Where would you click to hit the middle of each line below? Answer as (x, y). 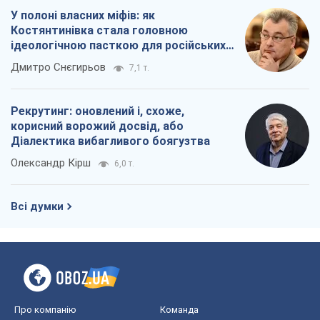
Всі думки (37, 207)
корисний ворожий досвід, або (97, 126)
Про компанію (45, 310)
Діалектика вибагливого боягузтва (110, 141)
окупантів (38, 61)
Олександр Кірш (51, 163)
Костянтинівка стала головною (99, 31)
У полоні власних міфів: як (83, 16)
